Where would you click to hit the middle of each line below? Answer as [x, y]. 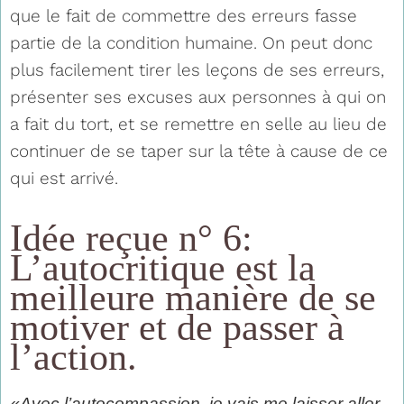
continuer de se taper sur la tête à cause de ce [199, 151]
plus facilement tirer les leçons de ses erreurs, [197, 69]
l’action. [73, 357]
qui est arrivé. [64, 178]
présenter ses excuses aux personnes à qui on [198, 96]
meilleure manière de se [193, 297]
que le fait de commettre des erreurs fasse [184, 15]
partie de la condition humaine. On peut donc [191, 42]
